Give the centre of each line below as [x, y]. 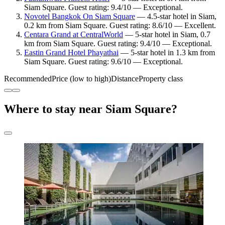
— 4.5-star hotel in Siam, [176, 17]
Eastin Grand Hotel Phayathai [71, 53]
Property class [161, 79]
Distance [125, 79]
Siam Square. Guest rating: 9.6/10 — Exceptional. [103, 62]
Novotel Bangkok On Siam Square [80, 17]
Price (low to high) [81, 79]
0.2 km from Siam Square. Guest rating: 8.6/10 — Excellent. [120, 26]
